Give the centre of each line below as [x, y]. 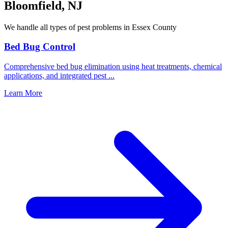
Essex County [154, 27]
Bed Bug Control [40, 47]
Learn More [23, 93]
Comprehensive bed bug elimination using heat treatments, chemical [113, 66]
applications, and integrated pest [56, 76]
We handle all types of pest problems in [68, 27]
